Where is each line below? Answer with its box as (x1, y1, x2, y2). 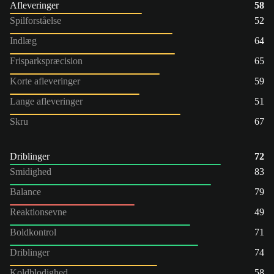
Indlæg (10, 35, 37, 46)
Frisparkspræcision (10, 55, 83, 66)
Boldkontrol (10, 226, 56, 237)
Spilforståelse (10, 15, 61, 26)
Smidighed (10, 166, 51, 177)
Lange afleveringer (10, 95, 83, 106)
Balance (10, 186, 41, 197)
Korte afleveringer (10, 75, 80, 86)
